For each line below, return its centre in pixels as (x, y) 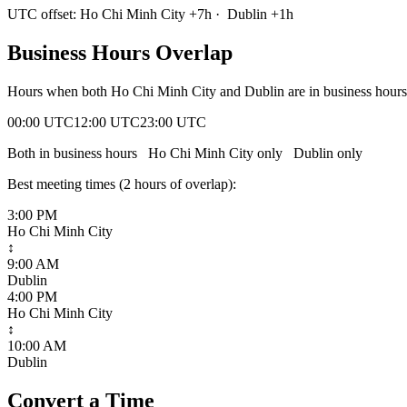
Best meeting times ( (65, 184)
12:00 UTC (107, 122)
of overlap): (201, 184)
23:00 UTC (173, 122)
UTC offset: (44, 14)
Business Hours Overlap (120, 52)
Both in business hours (76, 153)
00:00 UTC (40, 122)
